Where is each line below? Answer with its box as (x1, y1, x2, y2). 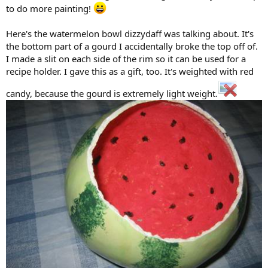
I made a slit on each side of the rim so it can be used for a (6, 52, 246, 65)
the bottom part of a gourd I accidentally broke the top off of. (6, 39, 258, 52)
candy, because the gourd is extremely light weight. (6, 87, 218, 99)
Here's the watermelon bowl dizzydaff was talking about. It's (6, 27, 254, 39)
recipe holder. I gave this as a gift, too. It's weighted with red (6, 65, 254, 77)
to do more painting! (6, 2, 93, 14)
